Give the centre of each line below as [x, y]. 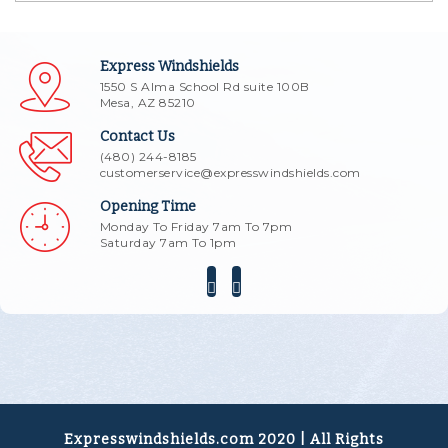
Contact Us [137, 136]
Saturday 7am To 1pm [168, 242]
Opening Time [147, 206]
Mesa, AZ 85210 [147, 102]
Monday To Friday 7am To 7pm [196, 226]
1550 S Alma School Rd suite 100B [204, 86]
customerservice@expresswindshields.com [230, 172]
